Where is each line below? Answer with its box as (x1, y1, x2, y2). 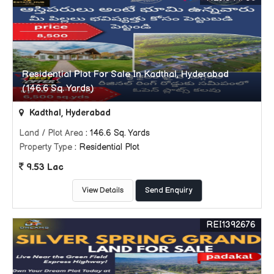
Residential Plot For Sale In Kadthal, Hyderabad (22, 68, 229, 80)
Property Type (19, 141, 72, 152)
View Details (81, 185, 124, 195)
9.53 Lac (24, 161, 63, 173)
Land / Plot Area (19, 127, 83, 138)
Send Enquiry (144, 185, 193, 195)
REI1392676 (206, 219, 256, 230)
